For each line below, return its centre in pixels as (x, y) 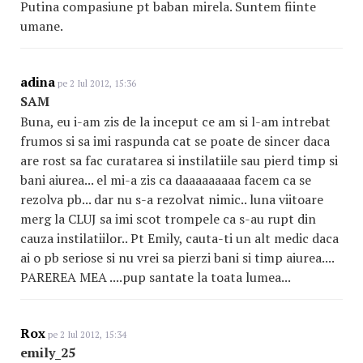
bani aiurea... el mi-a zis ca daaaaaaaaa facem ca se (166, 180)
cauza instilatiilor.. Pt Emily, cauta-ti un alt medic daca (179, 238)
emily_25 (48, 352)
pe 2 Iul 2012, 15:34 (86, 335)
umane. (42, 26)
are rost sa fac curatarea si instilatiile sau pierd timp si (179, 160)
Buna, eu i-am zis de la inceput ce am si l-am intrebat (175, 122)
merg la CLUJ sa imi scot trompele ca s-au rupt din (168, 219)
